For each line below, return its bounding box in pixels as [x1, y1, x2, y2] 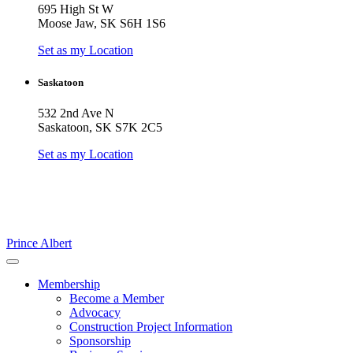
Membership [38, 277, 100, 292]
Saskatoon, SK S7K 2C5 [38, 121, 162, 135]
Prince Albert [6, 236, 72, 251]
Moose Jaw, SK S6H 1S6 [38, 16, 165, 30]
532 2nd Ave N [38, 106, 114, 121]
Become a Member [69, 292, 164, 306]
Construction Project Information [69, 320, 232, 334]
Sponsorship [69, 334, 131, 348]
